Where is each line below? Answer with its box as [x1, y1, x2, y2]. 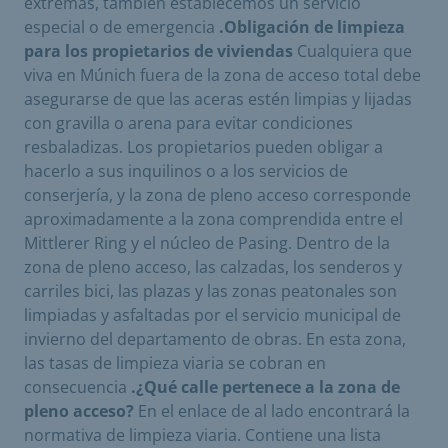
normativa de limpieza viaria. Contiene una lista [24, 423, 381, 446]
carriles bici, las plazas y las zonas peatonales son [24, 279, 397, 302]
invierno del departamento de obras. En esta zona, [24, 327, 406, 350]
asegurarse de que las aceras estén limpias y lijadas [24, 87, 412, 110]
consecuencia [24, 375, 131, 398]
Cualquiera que [293, 39, 412, 62]
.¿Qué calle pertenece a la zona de [131, 375, 400, 398]
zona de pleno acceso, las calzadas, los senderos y [24, 255, 402, 278]
